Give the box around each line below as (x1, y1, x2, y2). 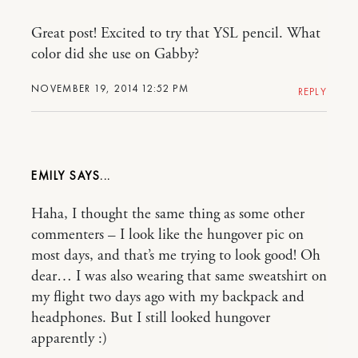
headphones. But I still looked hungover (31, 308, 270, 328)
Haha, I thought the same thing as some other (31, 205, 304, 225)
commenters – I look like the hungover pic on (31, 225, 304, 245)
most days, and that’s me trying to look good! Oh (31, 246, 320, 266)
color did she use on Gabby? (31, 45, 199, 65)
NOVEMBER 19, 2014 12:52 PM (31, 82, 189, 96)
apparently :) (31, 329, 107, 349)
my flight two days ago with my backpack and (31, 288, 304, 308)
